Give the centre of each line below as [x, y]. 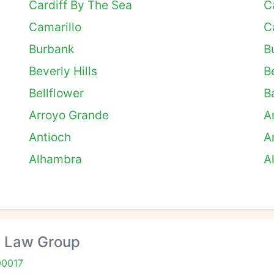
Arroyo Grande [69, 115]
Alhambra [55, 159]
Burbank [51, 49]
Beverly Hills [63, 71]
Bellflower [56, 93]
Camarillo [55, 27]
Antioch [50, 137]
